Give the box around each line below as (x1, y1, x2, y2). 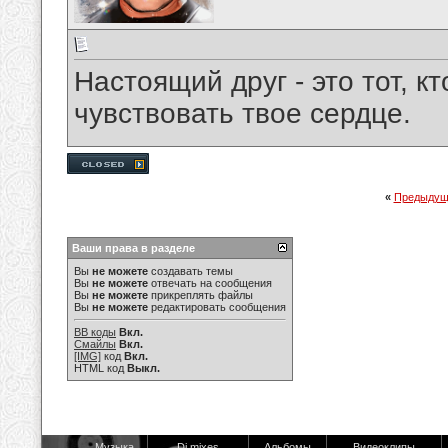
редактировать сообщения (148, 301, 286, 313)
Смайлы (74, 338, 116, 350)
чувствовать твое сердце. (74, 98, 411, 130)
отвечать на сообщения (148, 277, 272, 289)
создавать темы (148, 265, 233, 277)
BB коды (74, 326, 116, 338)
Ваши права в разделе (72, 242, 195, 254)
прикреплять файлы (148, 289, 253, 301)
